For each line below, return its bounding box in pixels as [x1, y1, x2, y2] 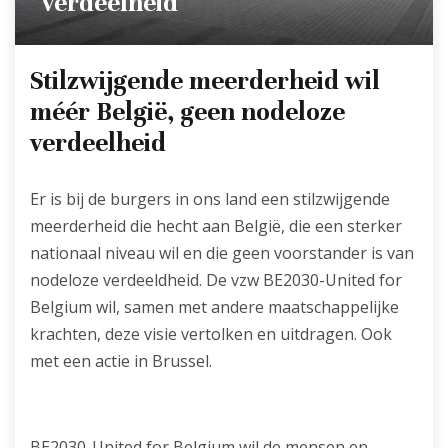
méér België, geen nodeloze [30, 95, 345, 127]
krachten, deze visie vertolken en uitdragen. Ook [30, 322, 392, 345]
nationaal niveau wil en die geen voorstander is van [30, 241, 414, 264]
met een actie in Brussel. [30, 349, 212, 372]
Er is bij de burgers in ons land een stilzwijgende [30, 187, 390, 210]
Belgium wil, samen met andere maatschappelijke [30, 295, 399, 318]
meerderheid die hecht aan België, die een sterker [30, 214, 402, 237]
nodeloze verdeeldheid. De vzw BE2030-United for [30, 268, 402, 291]
